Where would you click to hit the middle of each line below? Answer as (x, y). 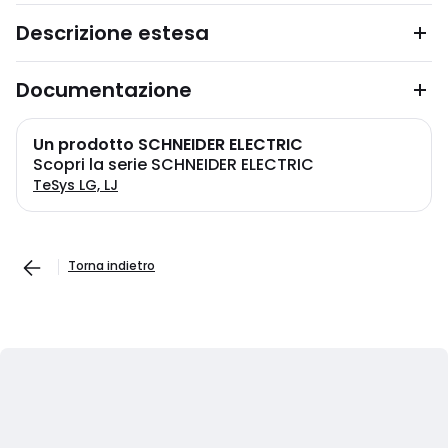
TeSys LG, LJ (75, 185)
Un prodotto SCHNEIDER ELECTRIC (168, 144)
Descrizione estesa (112, 33)
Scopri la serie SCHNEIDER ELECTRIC (173, 164)
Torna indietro (111, 265)
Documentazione (104, 90)
